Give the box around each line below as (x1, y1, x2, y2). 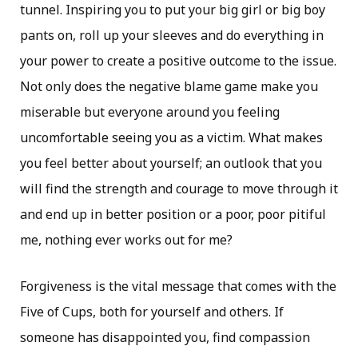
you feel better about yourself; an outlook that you (20, 154, 322, 172)
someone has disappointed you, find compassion (20, 328, 310, 346)
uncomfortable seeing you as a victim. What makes (20, 129, 323, 146)
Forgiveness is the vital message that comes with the (20, 277, 336, 295)
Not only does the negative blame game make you (20, 78, 318, 95)
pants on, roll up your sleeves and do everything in (20, 26, 324, 44)
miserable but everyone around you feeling (20, 103, 280, 121)
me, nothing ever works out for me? (20, 231, 233, 249)
